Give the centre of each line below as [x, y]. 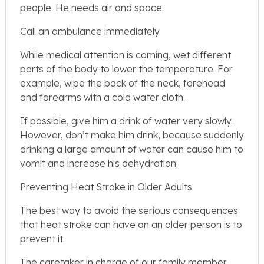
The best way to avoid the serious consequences [129, 211]
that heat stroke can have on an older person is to [131, 225]
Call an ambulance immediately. [90, 32]
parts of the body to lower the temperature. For [126, 69]
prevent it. [42, 239]
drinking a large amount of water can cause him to [132, 149]
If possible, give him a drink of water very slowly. [126, 121]
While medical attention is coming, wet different [126, 55]
